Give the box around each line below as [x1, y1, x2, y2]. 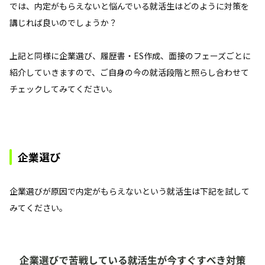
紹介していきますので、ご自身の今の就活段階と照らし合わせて [9, 66, 249, 78]
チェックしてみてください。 [9, 82, 117, 95]
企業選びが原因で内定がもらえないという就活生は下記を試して [9, 185, 250, 197]
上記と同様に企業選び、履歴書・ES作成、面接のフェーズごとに [9, 49, 251, 62]
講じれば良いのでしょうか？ [9, 16, 117, 28]
